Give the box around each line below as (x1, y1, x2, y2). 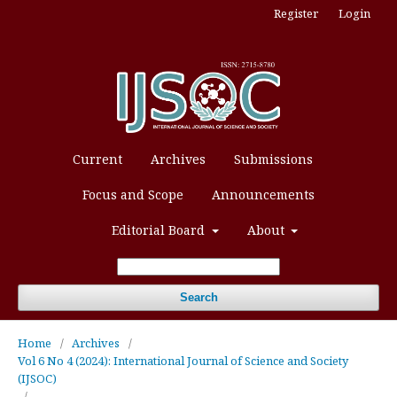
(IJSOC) (18, 370, 57, 386)
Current (72, 150, 122, 167)
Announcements (212, 185, 315, 203)
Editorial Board (112, 221, 208, 238)
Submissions (233, 150, 313, 167)
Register (274, 5, 318, 21)
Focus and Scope (82, 185, 183, 203)
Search (179, 290, 218, 304)
